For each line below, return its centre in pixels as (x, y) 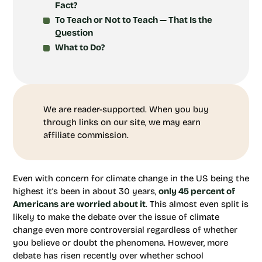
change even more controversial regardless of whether (125, 230)
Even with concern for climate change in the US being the (131, 178)
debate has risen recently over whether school (108, 256)
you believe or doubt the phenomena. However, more (120, 243)
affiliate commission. (86, 135)
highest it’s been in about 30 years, (86, 191)
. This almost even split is (197, 204)
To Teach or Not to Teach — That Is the (134, 20)
